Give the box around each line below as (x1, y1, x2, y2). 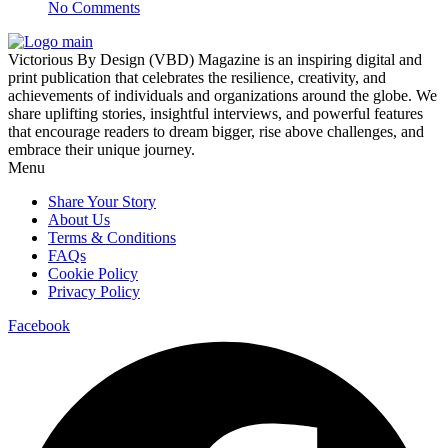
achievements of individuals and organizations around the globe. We (8, 87, 437, 105)
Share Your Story (48, 193, 156, 211)
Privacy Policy (48, 283, 140, 301)
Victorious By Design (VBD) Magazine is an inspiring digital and (8, 51, 422, 69)
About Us (48, 211, 110, 229)
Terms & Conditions (48, 229, 176, 247)
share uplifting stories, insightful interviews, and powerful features (8, 105, 423, 123)
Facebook (8, 317, 70, 335)
